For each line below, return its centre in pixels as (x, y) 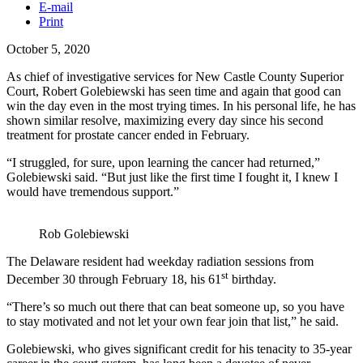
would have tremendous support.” (93, 191)
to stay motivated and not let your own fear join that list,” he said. (173, 321)
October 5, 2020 (48, 49)
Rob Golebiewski (84, 233)
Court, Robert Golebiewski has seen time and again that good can (174, 91)
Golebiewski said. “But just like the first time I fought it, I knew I (172, 177)
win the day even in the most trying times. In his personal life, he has (181, 105)
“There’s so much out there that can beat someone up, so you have (175, 306)
